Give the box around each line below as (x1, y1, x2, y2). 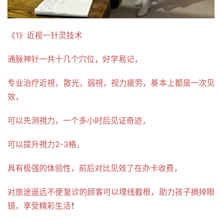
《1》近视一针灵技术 (7, 30, 82, 41)
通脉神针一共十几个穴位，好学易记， (7, 54, 142, 64)
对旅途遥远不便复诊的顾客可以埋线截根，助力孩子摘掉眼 (7, 187, 215, 197)
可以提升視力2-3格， (7, 139, 84, 150)
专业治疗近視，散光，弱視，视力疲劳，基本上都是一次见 (7, 78, 215, 88)
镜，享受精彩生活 (7, 201, 71, 211)
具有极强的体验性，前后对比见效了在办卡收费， (7, 163, 182, 173)
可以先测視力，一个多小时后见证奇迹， (7, 115, 150, 126)
